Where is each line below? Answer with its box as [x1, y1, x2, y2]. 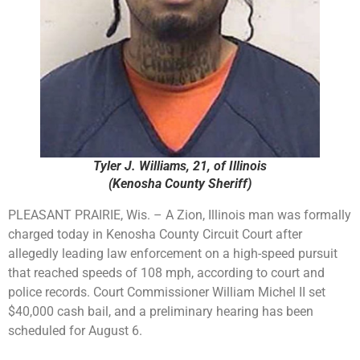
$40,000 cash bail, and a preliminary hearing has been [8, 304, 313, 320]
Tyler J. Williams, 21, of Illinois [93, 158, 267, 174]
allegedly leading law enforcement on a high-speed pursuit [8, 246, 337, 262]
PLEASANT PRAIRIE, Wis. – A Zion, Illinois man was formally [8, 207, 351, 223]
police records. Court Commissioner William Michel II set [8, 284, 325, 301]
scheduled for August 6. [8, 323, 142, 339]
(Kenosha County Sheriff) [108, 176, 252, 192]
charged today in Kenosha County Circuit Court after [8, 227, 302, 243]
